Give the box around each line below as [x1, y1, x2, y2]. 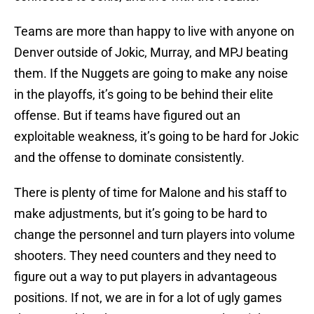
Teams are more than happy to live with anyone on [14, 24, 294, 39]
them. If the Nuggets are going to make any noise [14, 66, 288, 81]
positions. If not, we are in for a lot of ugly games [14, 290, 282, 306]
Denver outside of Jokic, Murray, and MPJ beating [14, 45, 288, 60]
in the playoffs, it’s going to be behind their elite [14, 87, 273, 102]
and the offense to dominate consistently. [14, 150, 245, 165]
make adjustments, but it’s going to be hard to [14, 206, 267, 221]
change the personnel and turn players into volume [14, 227, 295, 243]
